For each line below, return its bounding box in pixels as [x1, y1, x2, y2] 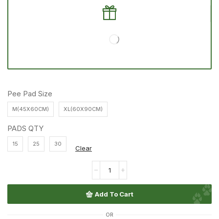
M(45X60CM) [12, 106, 49, 113]
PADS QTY [7, 124, 44, 133]
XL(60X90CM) [64, 106, 103, 113]
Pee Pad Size [7, 89, 52, 99]
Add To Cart [94, 190, 133, 198]
